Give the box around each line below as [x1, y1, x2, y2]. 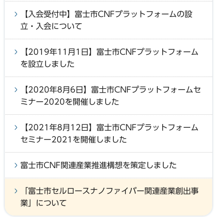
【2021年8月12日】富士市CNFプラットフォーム [20, 123, 199, 131]
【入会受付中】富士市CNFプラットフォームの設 [20, 10, 192, 18]
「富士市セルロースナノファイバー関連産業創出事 [20, 186, 199, 195]
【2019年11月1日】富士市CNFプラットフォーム [20, 47, 199, 56]
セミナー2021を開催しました [20, 135, 127, 143]
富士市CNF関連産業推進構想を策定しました [20, 161, 177, 169]
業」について [20, 199, 67, 207]
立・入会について [20, 22, 82, 30]
